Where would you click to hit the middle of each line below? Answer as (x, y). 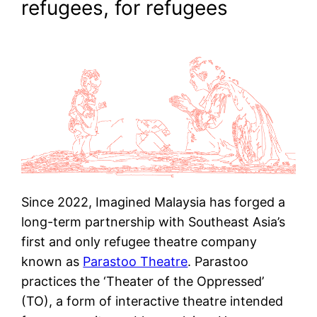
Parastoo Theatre (136, 262)
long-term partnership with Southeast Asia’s (154, 222)
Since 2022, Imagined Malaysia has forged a (154, 202)
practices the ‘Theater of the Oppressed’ (143, 282)
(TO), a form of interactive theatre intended (152, 301)
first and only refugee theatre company (139, 242)
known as (52, 262)
